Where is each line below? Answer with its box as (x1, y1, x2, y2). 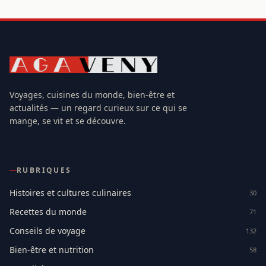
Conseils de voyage (9, 225, 85, 237)
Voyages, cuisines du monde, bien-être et (9, 89, 175, 101)
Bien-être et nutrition (9, 244, 94, 256)
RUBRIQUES (17, 165, 72, 176)
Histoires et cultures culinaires (9, 187, 131, 199)
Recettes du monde (9, 206, 87, 218)
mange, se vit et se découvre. (9, 115, 126, 127)
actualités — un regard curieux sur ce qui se (9, 102, 187, 114)
